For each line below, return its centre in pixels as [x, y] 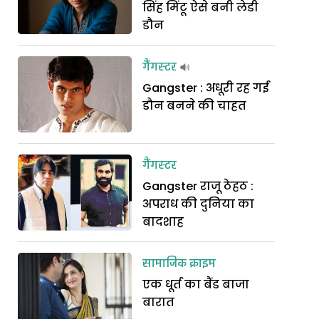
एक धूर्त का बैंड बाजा [196, 284]
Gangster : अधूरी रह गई [206, 88]
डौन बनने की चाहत [195, 106]
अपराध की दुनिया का [199, 204]
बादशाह [163, 222]
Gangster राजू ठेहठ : [198, 186]
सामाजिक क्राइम [179, 264]
